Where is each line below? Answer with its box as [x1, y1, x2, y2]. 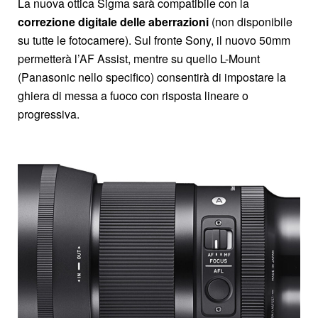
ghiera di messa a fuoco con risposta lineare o [18, 87, 248, 104]
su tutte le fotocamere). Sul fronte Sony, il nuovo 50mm [18, 32, 290, 49]
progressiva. [18, 106, 79, 123]
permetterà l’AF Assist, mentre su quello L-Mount [18, 50, 260, 67]
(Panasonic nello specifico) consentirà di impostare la [18, 69, 286, 86]
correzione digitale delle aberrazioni [18, 13, 209, 31]
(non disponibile [209, 13, 292, 31]
